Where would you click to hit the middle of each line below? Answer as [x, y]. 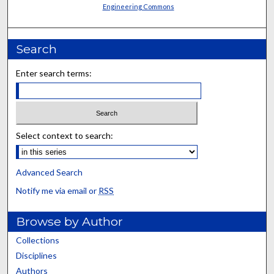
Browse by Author [70, 222]
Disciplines [37, 256]
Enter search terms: [54, 73]
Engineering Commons [138, 6]
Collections [38, 240]
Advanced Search [50, 172]
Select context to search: [65, 136]
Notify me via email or [57, 191]
